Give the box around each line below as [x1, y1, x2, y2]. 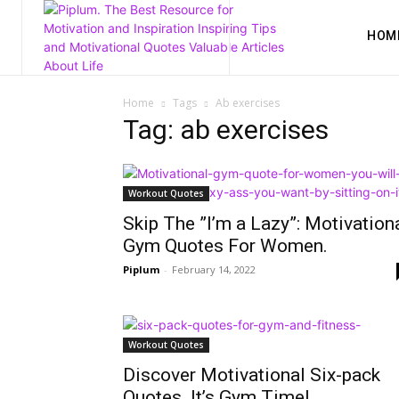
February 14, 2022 [172, 263, 256, 276]
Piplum [123, 263, 159, 276]
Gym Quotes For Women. [123, 235, 328, 256]
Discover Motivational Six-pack [123, 364, 380, 386]
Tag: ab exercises [123, 114, 329, 145]
